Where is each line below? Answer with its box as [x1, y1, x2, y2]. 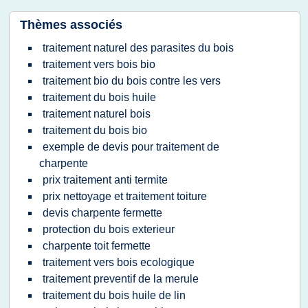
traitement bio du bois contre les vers [43, 75, 221, 87]
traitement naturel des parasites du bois [43, 42, 234, 54]
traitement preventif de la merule [43, 273, 199, 285]
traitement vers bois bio [43, 58, 155, 70]
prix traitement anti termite [43, 174, 168, 186]
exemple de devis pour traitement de [43, 141, 219, 153]
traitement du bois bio [43, 124, 147, 136]
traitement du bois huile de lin [43, 289, 186, 301]
